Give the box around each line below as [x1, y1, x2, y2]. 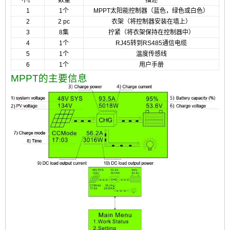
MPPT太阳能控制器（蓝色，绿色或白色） [93, 7, 209, 14]
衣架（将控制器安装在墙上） [111, 17, 191, 25]
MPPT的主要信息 [11, 72, 87, 84]
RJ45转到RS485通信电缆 [116, 39, 187, 47]
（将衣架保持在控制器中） [120, 28, 195, 36]
